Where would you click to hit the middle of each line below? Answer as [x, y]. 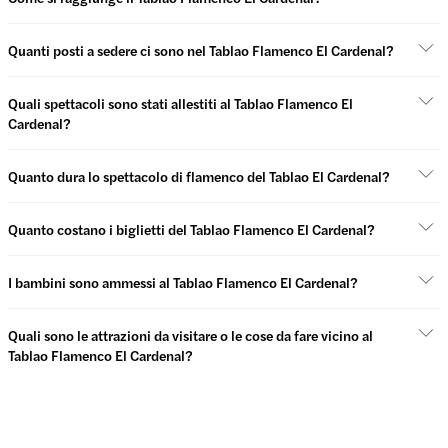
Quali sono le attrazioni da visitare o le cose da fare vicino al [190, 335]
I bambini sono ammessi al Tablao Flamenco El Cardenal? [183, 282]
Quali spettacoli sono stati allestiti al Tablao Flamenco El [180, 103]
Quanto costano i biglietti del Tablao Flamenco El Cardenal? [191, 229]
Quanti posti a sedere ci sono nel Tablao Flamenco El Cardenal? [201, 50]
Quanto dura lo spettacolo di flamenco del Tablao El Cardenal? [199, 176]
